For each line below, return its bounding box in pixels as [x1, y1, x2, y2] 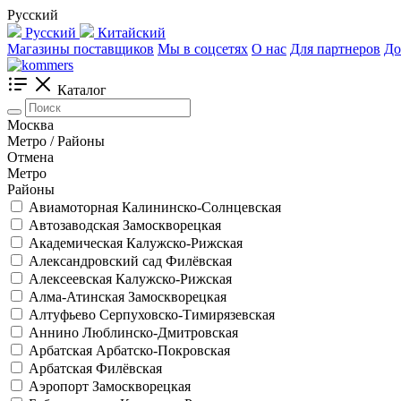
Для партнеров [290, 41, 380, 56]
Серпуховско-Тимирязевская [99, 307, 275, 322]
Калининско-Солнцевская [122, 200, 281, 215]
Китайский [98, 25, 166, 40]
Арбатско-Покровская [96, 343, 230, 358]
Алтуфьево [29, 307, 99, 322]
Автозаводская [29, 218, 123, 233]
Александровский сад [29, 253, 166, 269]
